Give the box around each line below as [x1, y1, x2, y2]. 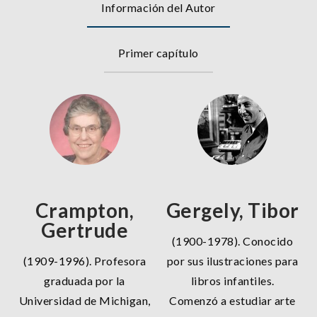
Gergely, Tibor [166, 197, 299, 222]
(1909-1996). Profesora [23, 253, 146, 267]
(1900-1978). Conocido [171, 234, 294, 248]
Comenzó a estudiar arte [169, 293, 296, 307]
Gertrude [41, 217, 128, 242]
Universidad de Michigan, [18, 293, 151, 307]
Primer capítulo [118, 45, 199, 59]
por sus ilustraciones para [166, 253, 299, 267]
